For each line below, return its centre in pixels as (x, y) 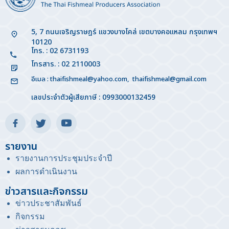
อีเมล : (40, 79)
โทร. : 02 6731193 (60, 51)
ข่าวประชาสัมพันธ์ (49, 203)
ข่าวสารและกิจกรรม (47, 192)
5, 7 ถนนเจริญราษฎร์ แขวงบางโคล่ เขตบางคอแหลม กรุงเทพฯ (124, 32)
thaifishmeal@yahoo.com (88, 79)
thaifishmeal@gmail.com (169, 79)
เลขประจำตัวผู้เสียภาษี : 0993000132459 (93, 98)
